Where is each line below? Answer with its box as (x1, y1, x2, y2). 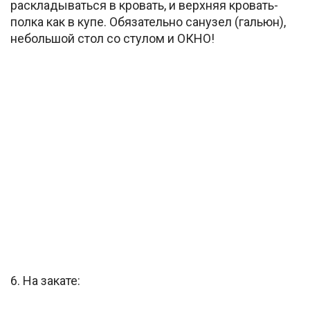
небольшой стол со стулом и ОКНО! (10, 30, 215, 46)
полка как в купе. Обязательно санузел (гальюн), (10, 14, 286, 29)
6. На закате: (10, 273, 80, 289)
